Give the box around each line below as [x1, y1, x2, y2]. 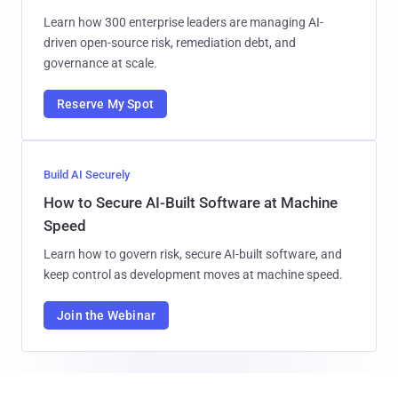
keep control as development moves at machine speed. [44, 267, 343, 283]
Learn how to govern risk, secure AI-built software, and [44, 247, 342, 262]
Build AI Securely [44, 168, 130, 182]
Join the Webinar [57, 308, 156, 323]
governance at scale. [44, 56, 157, 71]
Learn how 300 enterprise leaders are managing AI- [44, 15, 323, 30]
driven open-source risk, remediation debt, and [44, 36, 296, 51]
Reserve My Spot [57, 97, 154, 112]
